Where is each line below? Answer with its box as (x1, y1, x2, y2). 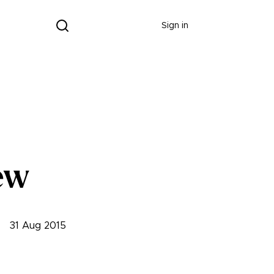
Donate (97, 21, 127, 30)
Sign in (161, 21, 188, 30)
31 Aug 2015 (10, 221, 66, 231)
